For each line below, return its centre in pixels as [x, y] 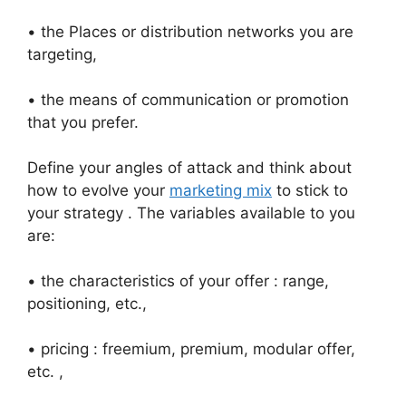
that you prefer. [83, 122]
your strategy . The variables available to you [191, 213]
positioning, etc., [87, 304]
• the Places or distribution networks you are [190, 32]
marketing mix [221, 190]
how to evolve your [98, 190]
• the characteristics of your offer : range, [178, 281]
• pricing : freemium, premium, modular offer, [191, 349]
